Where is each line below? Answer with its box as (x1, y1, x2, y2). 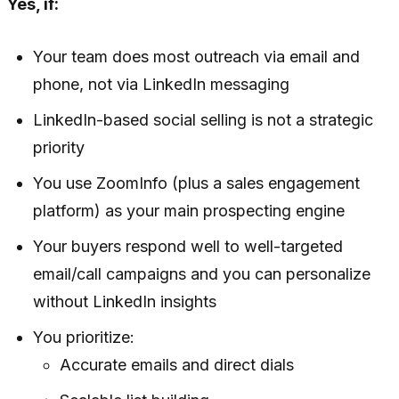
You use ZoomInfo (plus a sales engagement (33, 174, 361, 193)
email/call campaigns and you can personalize (33, 265, 371, 284)
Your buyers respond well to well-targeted (33, 237, 344, 256)
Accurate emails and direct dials (59, 355, 294, 375)
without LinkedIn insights (33, 292, 217, 312)
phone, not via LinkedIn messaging (33, 75, 290, 94)
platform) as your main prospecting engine (33, 201, 346, 221)
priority (33, 138, 85, 158)
